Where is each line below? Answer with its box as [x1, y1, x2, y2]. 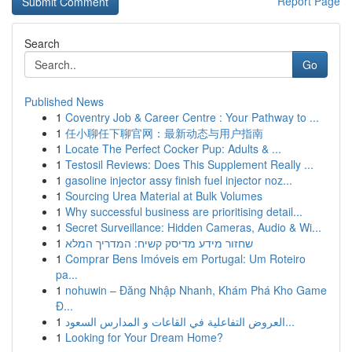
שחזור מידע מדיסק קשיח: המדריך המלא [65, 235, 253, 251]
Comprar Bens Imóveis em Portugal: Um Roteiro [65, 251, 306, 266]
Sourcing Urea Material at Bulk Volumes [65, 188, 262, 203]
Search [24, 35, 60, 51]
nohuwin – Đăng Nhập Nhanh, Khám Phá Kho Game [65, 282, 327, 298]
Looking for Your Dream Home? [65, 329, 223, 345]
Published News [24, 93, 104, 109]
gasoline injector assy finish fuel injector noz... [65, 172, 292, 188]
